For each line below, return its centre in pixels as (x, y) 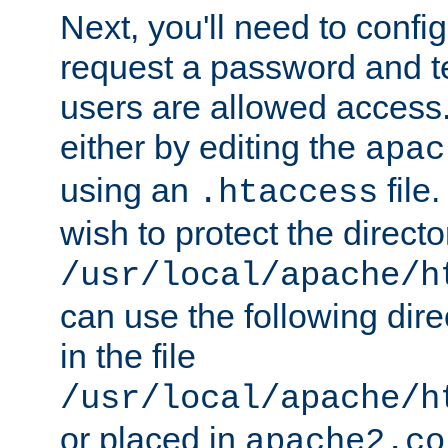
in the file (128, 355)
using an (129, 189)
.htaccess (288, 192)
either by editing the (212, 146)
